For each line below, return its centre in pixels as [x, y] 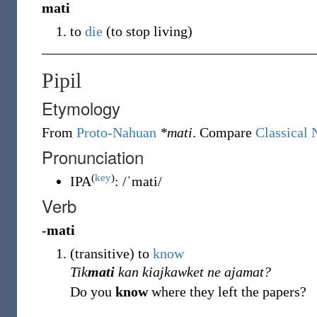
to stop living [149, 31]
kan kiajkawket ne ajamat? [193, 272]
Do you [93, 292]
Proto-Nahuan [116, 132]
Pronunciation [93, 157]
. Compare [224, 132]
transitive [102, 253]
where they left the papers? [227, 292]
